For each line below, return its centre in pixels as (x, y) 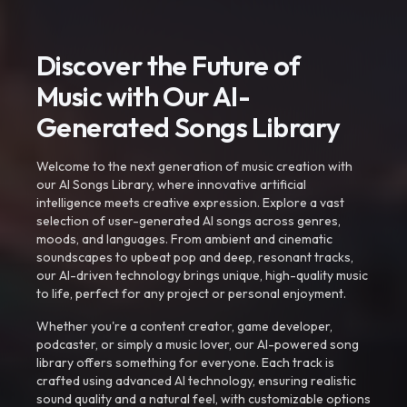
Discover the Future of (169, 65)
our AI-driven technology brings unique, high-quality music (202, 275)
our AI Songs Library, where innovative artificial (171, 184)
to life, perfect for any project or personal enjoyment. (191, 293)
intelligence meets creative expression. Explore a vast (190, 203)
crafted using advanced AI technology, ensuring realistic (196, 381)
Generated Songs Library (189, 127)
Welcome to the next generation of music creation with (194, 166)
